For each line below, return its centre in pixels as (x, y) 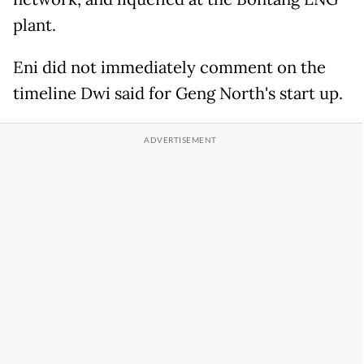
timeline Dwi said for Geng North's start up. (178, 94)
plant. (35, 26)
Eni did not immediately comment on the (169, 68)
